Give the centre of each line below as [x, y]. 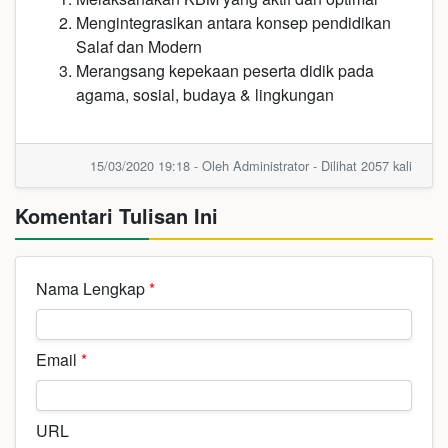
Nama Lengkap [92, 288]
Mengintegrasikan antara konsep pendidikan [233, 22]
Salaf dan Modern [139, 46]
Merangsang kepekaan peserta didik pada [225, 70]
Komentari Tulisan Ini [116, 215]
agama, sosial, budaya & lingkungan [205, 94]
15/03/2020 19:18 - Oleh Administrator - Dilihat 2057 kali [251, 165]
